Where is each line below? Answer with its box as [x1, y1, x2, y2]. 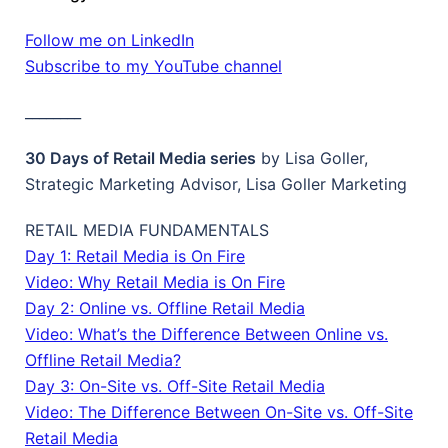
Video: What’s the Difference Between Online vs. [25, 324, 388, 345]
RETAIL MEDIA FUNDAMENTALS [25, 220, 269, 241]
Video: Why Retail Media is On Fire [25, 272, 285, 293]
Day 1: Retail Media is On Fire [25, 246, 245, 267]
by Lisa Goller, [256, 148, 368, 169]
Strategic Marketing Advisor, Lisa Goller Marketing [25, 174, 407, 195]
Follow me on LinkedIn [25, 30, 194, 51]
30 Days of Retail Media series [25, 148, 256, 169]
